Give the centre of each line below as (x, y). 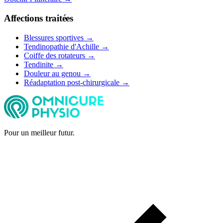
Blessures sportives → (59, 37)
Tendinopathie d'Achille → (66, 46)
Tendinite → (44, 64)
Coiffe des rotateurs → (59, 55)
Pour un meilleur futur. (39, 132)
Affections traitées (39, 18)
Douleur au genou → (57, 73)
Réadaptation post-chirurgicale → (77, 82)
